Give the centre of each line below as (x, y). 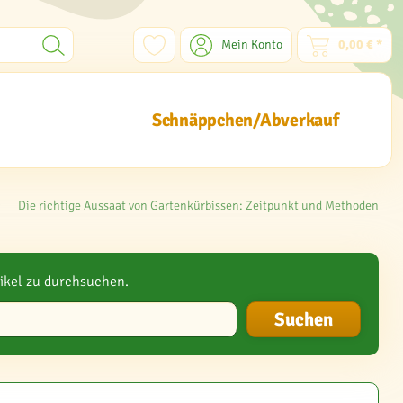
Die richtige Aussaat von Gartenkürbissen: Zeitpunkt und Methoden (198, 206)
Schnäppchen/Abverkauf (245, 120)
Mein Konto (252, 45)
